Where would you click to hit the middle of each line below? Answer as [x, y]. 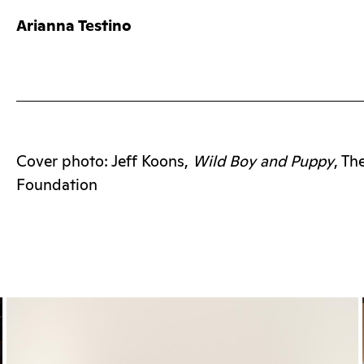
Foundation [57, 185]
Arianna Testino [74, 26]
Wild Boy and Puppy [263, 162]
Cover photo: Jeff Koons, [104, 162]
